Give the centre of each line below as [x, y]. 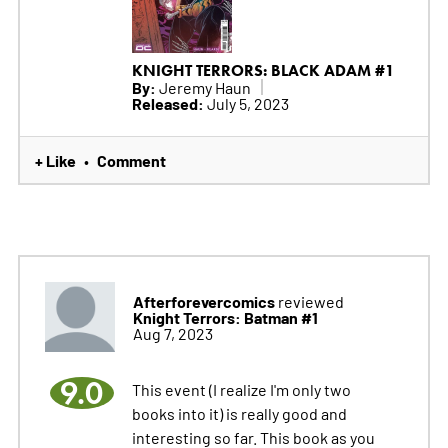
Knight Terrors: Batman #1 [225, 316]
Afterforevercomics [203, 300]
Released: [167, 102]
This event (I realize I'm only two [241, 388]
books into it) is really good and [239, 412]
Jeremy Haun [203, 86]
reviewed [309, 300]
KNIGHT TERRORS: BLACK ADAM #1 [263, 70]
